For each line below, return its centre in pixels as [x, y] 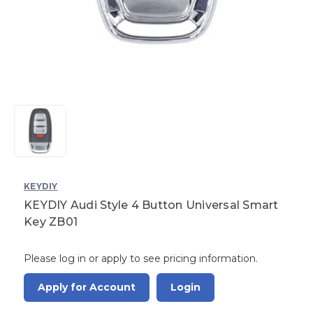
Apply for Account [87, 287]
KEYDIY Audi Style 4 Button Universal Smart [151, 205]
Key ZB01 [51, 221]
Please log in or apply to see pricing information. [141, 258]
